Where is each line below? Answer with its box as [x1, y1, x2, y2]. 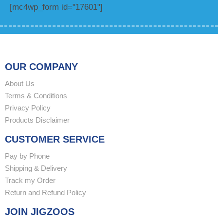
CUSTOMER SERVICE [5, 134, 105, 145]
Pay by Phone [5, 152, 50, 160]
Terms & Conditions [5, 91, 67, 100]
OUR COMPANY [5, 61, 78, 72]
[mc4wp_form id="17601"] [10, 2, 103, 12]
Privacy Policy [5, 104, 51, 112]
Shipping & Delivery [5, 164, 67, 172]
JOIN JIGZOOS [5, 206, 74, 217]
